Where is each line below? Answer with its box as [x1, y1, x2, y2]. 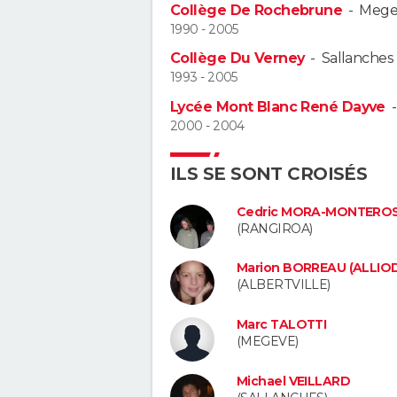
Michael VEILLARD [237, 372, 351, 389]
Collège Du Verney [170, 50, 305, 67]
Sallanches [321, 50, 394, 67]
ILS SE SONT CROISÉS [170, 162, 368, 184]
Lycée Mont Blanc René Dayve [170, 97, 385, 115]
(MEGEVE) [237, 333, 299, 350]
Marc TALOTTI [237, 316, 327, 333]
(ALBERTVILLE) [237, 276, 331, 293]
